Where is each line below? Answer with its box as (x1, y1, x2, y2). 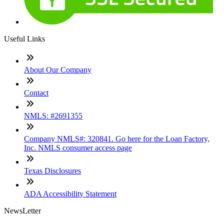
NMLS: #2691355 (24, 111, 82, 120)
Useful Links (4, 34, 45, 43)
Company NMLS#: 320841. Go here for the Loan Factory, (24, 134, 209, 143)
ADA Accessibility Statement (24, 189, 116, 198)
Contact (24, 88, 48, 97)
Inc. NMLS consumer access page (24, 143, 132, 152)
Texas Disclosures (24, 166, 81, 175)
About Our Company (24, 65, 91, 74)
